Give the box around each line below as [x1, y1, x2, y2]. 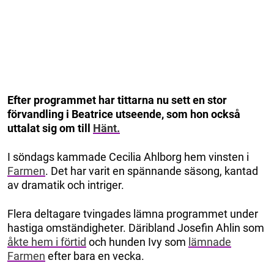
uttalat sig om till [7, 121, 93, 135]
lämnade [188, 235, 231, 248]
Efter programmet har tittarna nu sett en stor [7, 93, 227, 106]
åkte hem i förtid [7, 235, 86, 248]
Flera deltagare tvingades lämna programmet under [7, 207, 258, 220]
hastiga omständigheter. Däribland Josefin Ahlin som [7, 221, 264, 234]
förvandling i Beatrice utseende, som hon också [7, 107, 240, 120]
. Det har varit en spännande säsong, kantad [45, 164, 258, 177]
